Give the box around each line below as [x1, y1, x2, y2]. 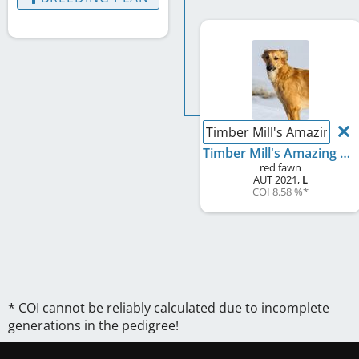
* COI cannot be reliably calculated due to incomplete [8, 299, 329, 317]
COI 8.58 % [252, 184, 303, 199]
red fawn [260, 160, 301, 175]
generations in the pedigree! [8, 317, 179, 334]
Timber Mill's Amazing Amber [340, 144, 350, 162]
